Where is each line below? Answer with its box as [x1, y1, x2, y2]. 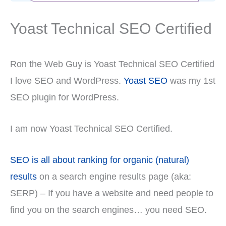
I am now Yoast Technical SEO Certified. [10, 123, 173, 134]
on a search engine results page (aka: [37, 171, 191, 182]
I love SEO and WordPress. [10, 76, 124, 86]
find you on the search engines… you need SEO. [10, 204, 207, 215]
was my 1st [167, 76, 215, 86]
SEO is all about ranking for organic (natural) [10, 154, 189, 165]
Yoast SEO [124, 76, 167, 86]
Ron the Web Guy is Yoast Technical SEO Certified [10, 59, 214, 70]
